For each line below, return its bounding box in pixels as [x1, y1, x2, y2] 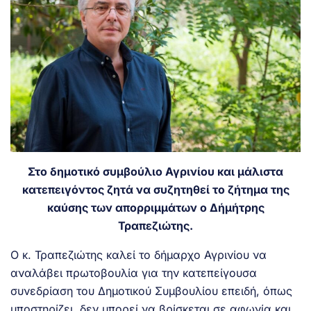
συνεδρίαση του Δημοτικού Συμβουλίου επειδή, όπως [10, 283, 292, 298]
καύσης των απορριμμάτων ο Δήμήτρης [47, 200, 264, 215]
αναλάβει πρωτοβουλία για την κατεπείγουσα [10, 265, 257, 280]
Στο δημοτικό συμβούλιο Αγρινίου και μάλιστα [28, 164, 283, 178]
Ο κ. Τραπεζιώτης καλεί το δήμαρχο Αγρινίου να [10, 247, 267, 262]
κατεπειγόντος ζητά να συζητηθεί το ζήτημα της [22, 182, 289, 196]
